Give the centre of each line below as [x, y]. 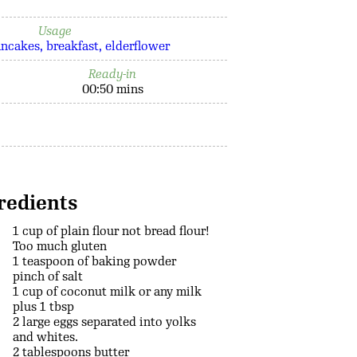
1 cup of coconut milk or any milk [107, 292]
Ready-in [113, 74]
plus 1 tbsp [43, 307]
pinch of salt [47, 277]
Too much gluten [59, 247]
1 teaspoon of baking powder [94, 262]
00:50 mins [112, 89]
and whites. [45, 337]
